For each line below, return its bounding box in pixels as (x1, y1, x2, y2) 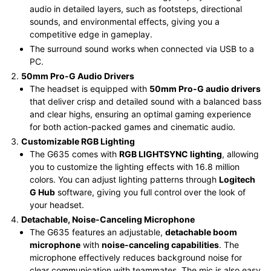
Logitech (219, 174, 255, 184)
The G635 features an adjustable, (30, 227, 165, 237)
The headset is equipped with (30, 83, 149, 94)
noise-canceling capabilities (102, 240, 219, 250)
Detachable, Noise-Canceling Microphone (21, 214, 195, 224)
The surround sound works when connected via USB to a (30, 44, 254, 54)
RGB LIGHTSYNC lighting (119, 149, 222, 159)
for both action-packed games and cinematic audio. (30, 122, 235, 132)
